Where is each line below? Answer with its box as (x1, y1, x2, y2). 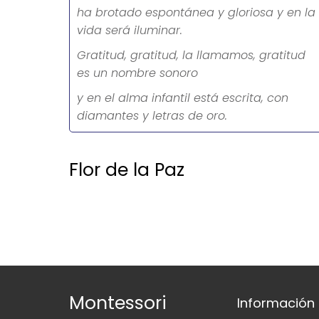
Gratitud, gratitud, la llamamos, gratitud (77, 47, 305, 63)
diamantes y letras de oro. (77, 108, 227, 124)
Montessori (69, 291, 167, 315)
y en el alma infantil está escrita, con (77, 90, 288, 106)
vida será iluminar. (77, 22, 182, 38)
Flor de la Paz (69, 157, 184, 182)
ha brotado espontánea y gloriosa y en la (77, 4, 315, 21)
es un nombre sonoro (77, 65, 198, 81)
